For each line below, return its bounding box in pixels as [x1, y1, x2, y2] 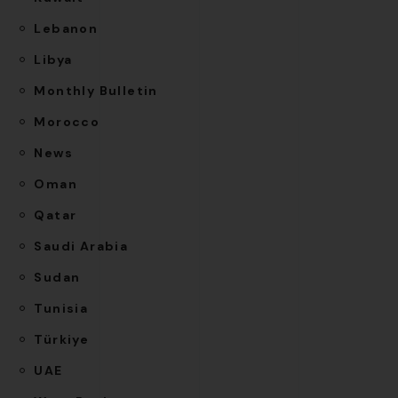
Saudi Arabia [34, 237, 129, 254]
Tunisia [34, 299, 89, 316]
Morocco [34, 113, 100, 130]
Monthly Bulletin [34, 82, 158, 99]
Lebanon [34, 20, 99, 36]
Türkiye [34, 330, 90, 347]
